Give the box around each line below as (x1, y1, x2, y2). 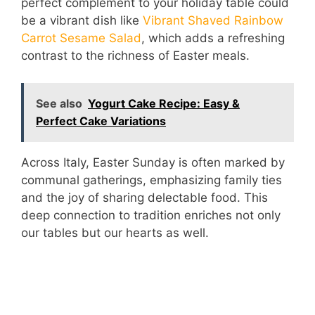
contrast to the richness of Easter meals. (21, 49, 250, 63)
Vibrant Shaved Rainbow (143, 13, 283, 27)
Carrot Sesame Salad (21, 31, 141, 45)
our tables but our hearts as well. (21, 225, 209, 240)
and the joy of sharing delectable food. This (21, 190, 268, 205)
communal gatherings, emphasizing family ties (21, 172, 282, 187)
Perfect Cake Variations (36, 113, 166, 128)
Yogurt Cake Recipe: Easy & (88, 96, 240, 110)
